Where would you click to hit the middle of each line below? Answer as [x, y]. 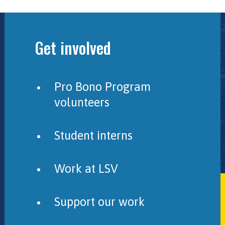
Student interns [93, 135]
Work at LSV [86, 168]
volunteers [82, 102]
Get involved [73, 47]
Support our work [99, 202]
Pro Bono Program [102, 87]
